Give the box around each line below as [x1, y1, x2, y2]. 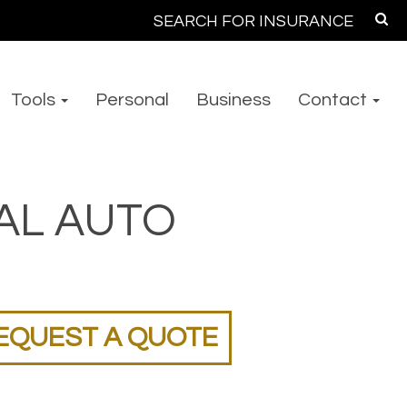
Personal [95, 91, 169, 109]
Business [196, 91, 271, 109]
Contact [298, 91, 371, 109]
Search [116, 20, 147, 29]
